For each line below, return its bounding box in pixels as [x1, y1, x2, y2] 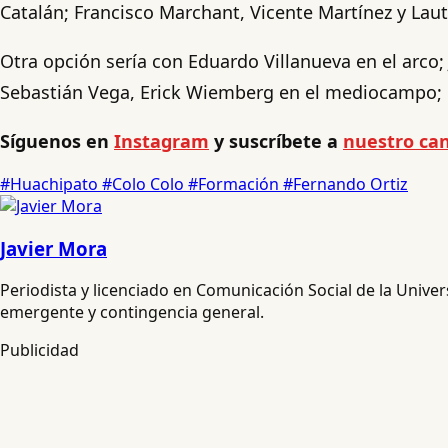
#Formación [188, 172, 283, 195]
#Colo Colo [102, 172, 188, 195]
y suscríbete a [209, 128, 343, 153]
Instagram [114, 128, 209, 153]
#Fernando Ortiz [283, 172, 408, 195]
